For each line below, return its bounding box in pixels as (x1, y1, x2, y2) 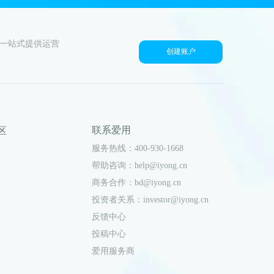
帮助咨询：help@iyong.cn (92, 161, 187, 171)
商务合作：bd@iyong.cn (92, 178, 181, 188)
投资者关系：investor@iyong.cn (92, 195, 209, 205)
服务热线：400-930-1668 (92, 144, 183, 154)
